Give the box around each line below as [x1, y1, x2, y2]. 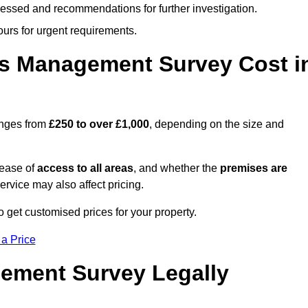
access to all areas [37, 162, 133, 175]
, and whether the [133, 162, 220, 175]
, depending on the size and [149, 118, 284, 131]
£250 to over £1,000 [49, 118, 149, 131]
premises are [220, 162, 287, 175]
